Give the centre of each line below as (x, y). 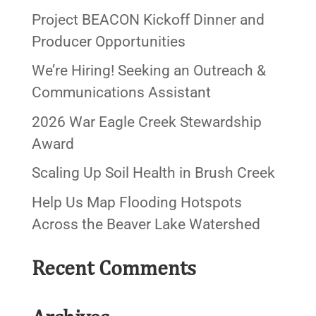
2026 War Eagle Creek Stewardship (146, 122)
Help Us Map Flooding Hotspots (136, 202)
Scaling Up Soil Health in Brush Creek (153, 173)
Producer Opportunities (108, 41)
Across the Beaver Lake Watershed (146, 224)
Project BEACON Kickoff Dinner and (148, 19)
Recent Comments (114, 267)
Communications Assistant (121, 93)
